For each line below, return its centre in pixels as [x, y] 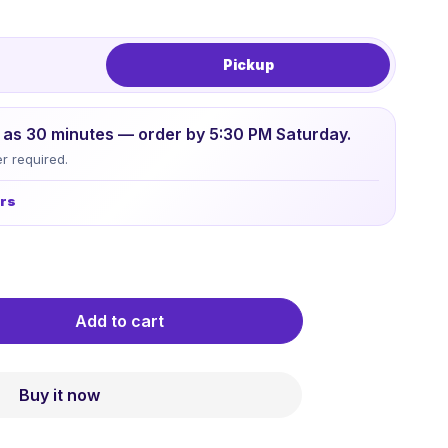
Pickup [248, 64]
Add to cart [119, 320]
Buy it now [59, 394]
